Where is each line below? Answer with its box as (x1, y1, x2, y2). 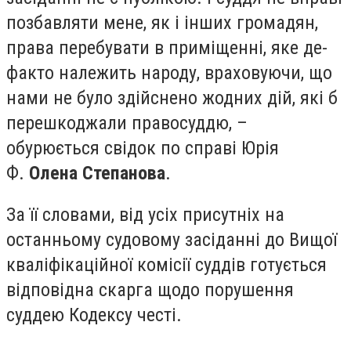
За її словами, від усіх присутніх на (6, 204, 284, 226)
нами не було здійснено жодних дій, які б (6, 86, 338, 109)
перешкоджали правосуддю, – (6, 111, 248, 134)
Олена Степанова (29, 161, 165, 184)
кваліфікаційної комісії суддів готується (6, 254, 327, 277)
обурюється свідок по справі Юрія (6, 136, 279, 159)
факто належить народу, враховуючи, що (6, 61, 332, 84)
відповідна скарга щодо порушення (6, 279, 294, 302)
